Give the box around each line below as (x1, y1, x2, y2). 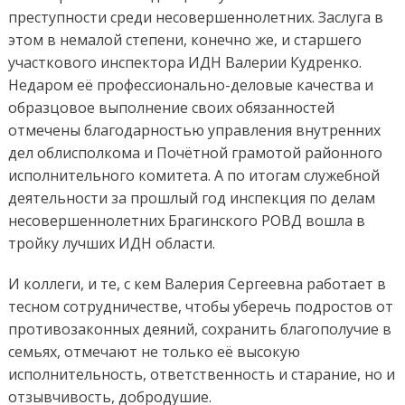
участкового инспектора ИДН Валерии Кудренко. (7, 52, 362, 73)
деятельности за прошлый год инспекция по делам (7, 188, 375, 209)
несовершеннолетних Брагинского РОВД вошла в (7, 211, 365, 231)
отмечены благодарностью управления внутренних (7, 120, 381, 141)
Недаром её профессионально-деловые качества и (7, 75, 373, 96)
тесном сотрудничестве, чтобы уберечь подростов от (7, 297, 393, 317)
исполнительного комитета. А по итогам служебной (7, 165, 380, 186)
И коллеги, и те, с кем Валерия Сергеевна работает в (7, 274, 386, 295)
